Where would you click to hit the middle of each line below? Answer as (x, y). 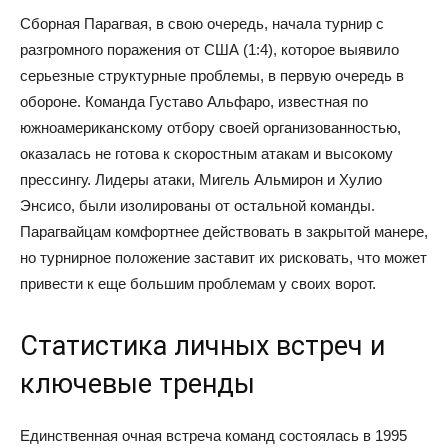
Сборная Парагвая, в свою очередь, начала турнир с (202, 23)
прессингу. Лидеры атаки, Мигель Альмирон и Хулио (201, 179)
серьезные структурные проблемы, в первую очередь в (212, 75)
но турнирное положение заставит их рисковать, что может (223, 257)
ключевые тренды (137, 384)
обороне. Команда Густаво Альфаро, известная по (194, 101)
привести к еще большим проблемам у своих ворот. (198, 283)
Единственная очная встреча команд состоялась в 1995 (213, 435)
